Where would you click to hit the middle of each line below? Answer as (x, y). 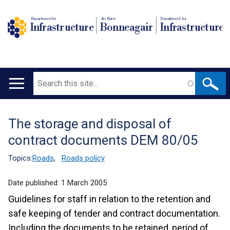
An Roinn (108, 18)
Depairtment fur (174, 18)
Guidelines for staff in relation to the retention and (109, 199)
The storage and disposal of (90, 124)
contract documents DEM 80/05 (103, 140)
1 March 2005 (84, 183)
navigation (33, 113)
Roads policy (83, 158)
